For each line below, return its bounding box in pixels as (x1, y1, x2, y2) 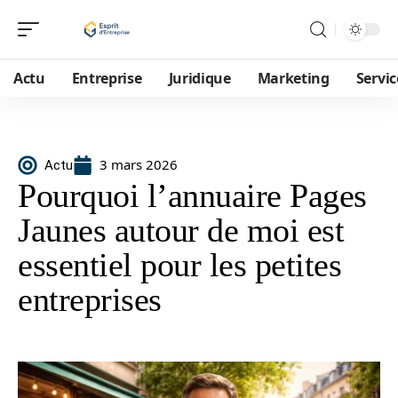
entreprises (18, 281, 162, 318)
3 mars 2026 (99, 155, 178, 173)
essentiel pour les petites (18, 246, 341, 283)
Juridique (168, 68, 231, 88)
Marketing (257, 68, 330, 88)
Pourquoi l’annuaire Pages (18, 177, 367, 214)
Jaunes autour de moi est (18, 211, 344, 249)
